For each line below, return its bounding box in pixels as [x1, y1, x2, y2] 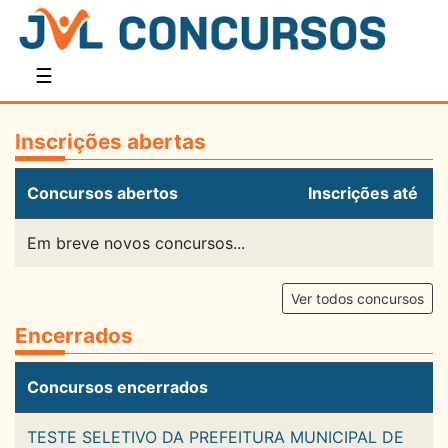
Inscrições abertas [15, 129, 206, 155]
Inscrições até [308, 183, 418, 204]
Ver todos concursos [291, 290, 424, 308]
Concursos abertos [27, 183, 178, 204]
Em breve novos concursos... [27, 233, 245, 254]
